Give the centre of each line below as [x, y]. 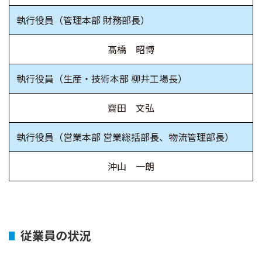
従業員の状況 [56, 235]
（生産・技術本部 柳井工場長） [120, 79]
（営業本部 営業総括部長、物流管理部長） [144, 137]
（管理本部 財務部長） [102, 20]
